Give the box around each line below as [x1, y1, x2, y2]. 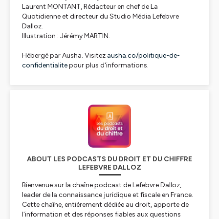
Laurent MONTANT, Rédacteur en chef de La [22, 2, 158, 11]
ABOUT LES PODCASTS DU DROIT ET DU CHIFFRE [27, 155, 192, 163]
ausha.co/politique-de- [107, 51, 180, 60]
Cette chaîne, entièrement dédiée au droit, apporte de [22, 200, 189, 209]
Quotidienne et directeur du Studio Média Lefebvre [22, 12, 179, 21]
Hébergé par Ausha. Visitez [22, 51, 107, 60]
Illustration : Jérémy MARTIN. [22, 32, 110, 40]
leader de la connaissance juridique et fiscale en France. [22, 191, 193, 199]
